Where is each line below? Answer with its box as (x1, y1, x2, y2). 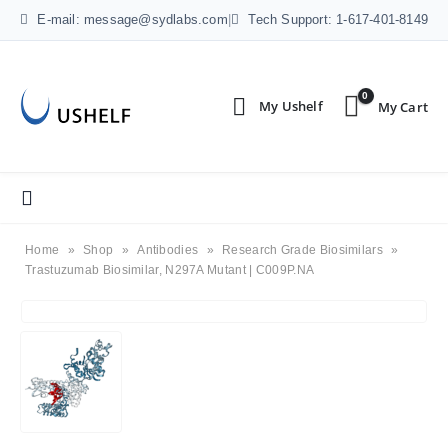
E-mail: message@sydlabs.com (33, 12, 228, 27)
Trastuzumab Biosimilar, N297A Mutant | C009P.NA (25, 263, 315, 277)
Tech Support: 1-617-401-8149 (244, 12, 429, 27)
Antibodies (137, 243, 199, 257)
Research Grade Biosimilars (222, 243, 383, 257)
